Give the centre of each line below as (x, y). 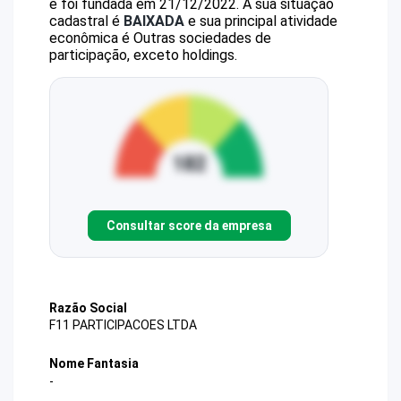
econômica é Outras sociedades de (160, 38)
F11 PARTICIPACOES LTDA (123, 325)
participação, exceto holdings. (143, 55)
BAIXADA (154, 21)
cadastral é (86, 21)
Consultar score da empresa (189, 225)
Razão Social (88, 308)
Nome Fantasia (94, 364)
